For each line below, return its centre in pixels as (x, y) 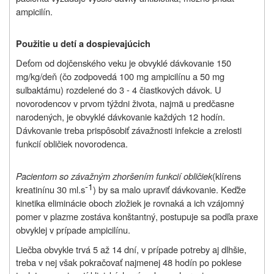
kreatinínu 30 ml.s (50, 190)
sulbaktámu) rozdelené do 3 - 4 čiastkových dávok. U (119, 90)
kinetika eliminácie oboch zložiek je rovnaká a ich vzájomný (130, 203)
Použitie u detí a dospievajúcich (83, 44)
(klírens (227, 176)
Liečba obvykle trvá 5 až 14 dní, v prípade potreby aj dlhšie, (131, 250)
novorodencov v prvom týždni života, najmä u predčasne (125, 103)
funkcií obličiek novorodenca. (72, 144)
